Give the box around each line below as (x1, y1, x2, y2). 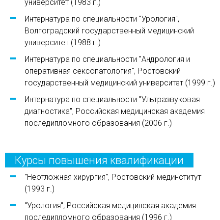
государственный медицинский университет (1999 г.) (25, 78, 215, 87)
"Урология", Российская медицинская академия (25, 201, 196, 210)
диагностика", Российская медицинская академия (25, 107, 205, 116)
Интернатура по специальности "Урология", (25, 14, 179, 24)
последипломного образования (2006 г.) (25, 118, 172, 128)
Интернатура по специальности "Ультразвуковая (25, 95, 200, 104)
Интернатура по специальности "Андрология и (25, 55, 190, 64)
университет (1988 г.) (25, 38, 101, 47)
